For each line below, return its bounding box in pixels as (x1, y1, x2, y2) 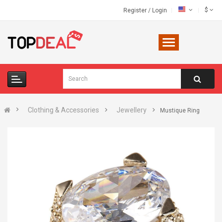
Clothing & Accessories (28, 106, 99, 114)
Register (123, 7, 148, 14)
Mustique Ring (160, 107, 200, 114)
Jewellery (116, 106, 147, 114)
